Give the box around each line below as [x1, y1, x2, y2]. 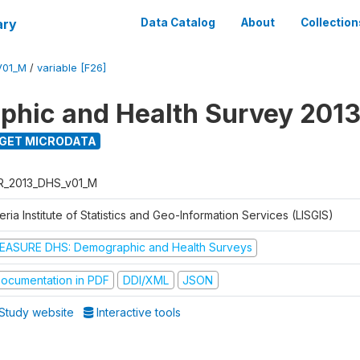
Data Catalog [141, 16, 215, 29]
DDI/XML [122, 272, 169, 287]
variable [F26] [37, 62, 106, 74]
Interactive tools [93, 305, 182, 319]
